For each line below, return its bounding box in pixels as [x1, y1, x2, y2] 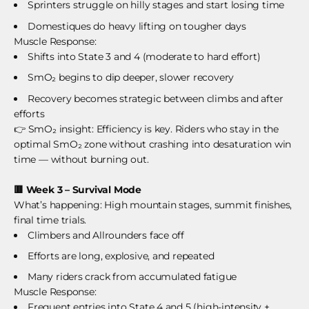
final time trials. [14, 213, 87, 226]
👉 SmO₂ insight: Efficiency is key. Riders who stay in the [14, 122, 279, 135]
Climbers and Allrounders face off [28, 228, 185, 241]
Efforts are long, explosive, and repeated [28, 250, 215, 263]
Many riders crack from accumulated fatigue [28, 270, 237, 283]
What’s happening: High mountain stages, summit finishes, [14, 198, 292, 211]
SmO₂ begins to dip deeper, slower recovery [28, 71, 235, 84]
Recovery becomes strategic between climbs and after [28, 92, 283, 105]
